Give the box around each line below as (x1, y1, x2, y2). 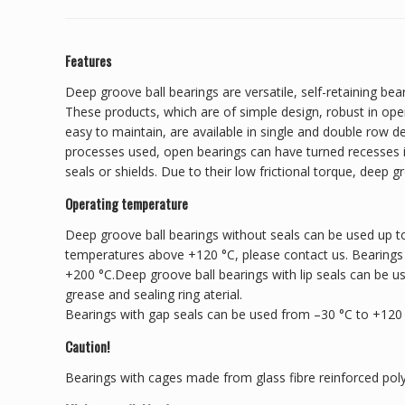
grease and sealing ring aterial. (65, 285, 242, 303)
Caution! (65, 335, 109, 356)
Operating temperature (65, 193, 188, 213)
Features (65, 50, 114, 71)
